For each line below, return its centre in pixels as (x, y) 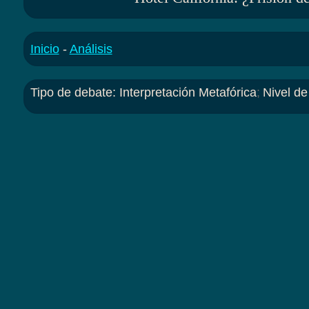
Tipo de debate (71, 93)
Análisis (91, 49)
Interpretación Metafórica (188, 93)
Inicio (44, 49)
